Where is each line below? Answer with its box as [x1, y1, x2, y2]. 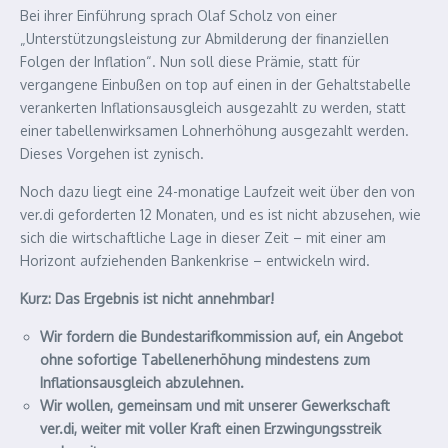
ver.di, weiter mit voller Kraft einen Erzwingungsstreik [40, 420, 381, 437]
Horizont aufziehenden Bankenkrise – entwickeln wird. [20, 252, 370, 269]
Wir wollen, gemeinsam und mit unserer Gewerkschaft [40, 397, 390, 414]
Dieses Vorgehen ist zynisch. [20, 145, 204, 162]
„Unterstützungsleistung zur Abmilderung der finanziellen [20, 30, 389, 47]
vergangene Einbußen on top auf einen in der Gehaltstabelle [20, 76, 411, 93]
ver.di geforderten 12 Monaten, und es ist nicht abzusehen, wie [20, 206, 421, 223]
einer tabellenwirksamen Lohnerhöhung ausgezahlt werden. [20, 122, 409, 139]
